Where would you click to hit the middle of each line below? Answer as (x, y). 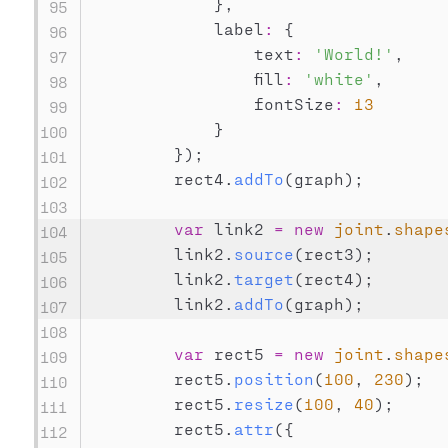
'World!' (353, 53)
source (263, 253)
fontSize (213, 103)
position (273, 378)
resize (263, 403)
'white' (338, 78)
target (263, 278)
